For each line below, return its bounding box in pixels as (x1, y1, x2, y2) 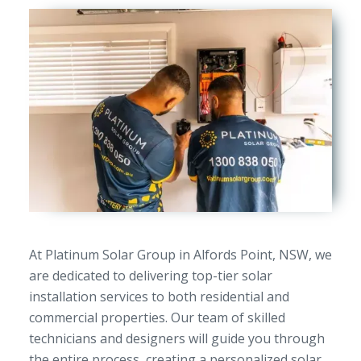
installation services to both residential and (28, 287, 289, 305)
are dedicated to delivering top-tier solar (28, 266, 272, 284)
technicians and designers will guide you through (28, 329, 325, 347)
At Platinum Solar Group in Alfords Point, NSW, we (28, 245, 332, 263)
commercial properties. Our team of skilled (28, 308, 285, 326)
